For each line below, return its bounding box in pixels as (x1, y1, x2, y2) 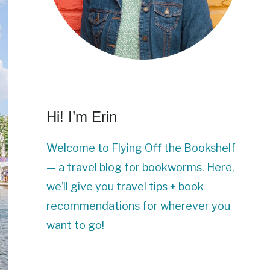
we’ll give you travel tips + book (46, 180, 204, 193)
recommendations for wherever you (46, 199, 230, 213)
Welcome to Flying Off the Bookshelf (46, 142, 236, 155)
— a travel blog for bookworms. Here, (46, 161, 234, 174)
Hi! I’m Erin (46, 108, 117, 125)
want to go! (46, 219, 104, 232)
